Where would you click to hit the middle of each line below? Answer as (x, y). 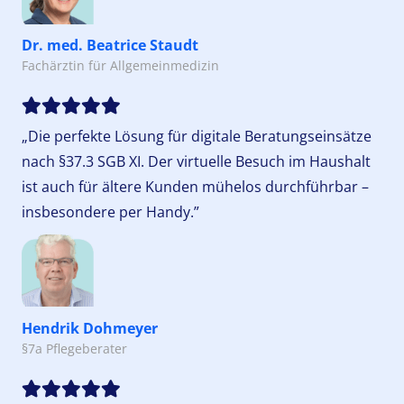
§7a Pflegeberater (74, 348)
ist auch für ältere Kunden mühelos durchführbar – (195, 187)
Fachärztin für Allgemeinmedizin (120, 66)
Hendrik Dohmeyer (90, 328)
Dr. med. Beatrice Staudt (110, 46)
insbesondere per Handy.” (110, 212)
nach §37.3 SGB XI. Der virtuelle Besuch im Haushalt (196, 162)
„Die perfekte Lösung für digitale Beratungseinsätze (197, 137)
